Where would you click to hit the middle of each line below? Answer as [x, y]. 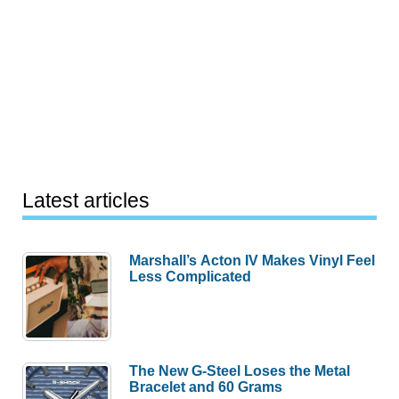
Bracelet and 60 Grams [206, 386]
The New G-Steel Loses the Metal [240, 370]
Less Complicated [191, 276]
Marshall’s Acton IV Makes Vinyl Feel [252, 260]
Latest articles [86, 200]
